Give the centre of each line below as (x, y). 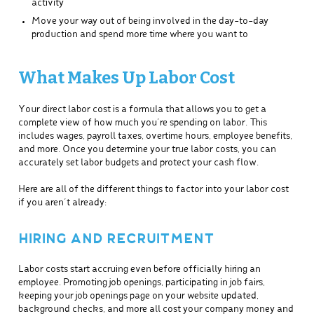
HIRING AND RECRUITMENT (116, 240)
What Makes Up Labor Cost (126, 77)
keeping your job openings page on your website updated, (138, 296)
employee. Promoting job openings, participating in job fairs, (141, 283)
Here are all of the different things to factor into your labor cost (153, 190)
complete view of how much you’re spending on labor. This (142, 123)
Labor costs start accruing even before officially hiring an (139, 270)
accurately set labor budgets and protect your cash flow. (138, 163)
